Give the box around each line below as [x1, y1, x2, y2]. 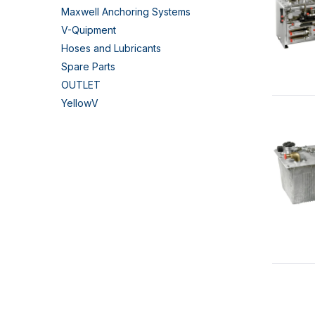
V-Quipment [61, 24, 116, 36]
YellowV [61, 97, 98, 109]
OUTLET [61, 79, 101, 91]
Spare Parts [61, 60, 115, 72]
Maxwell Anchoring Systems [61, 6, 191, 18]
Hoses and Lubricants [61, 42, 161, 54]
